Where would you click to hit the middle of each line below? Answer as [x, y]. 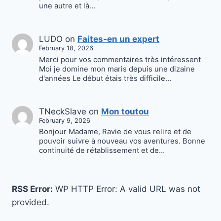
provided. [31, 203]
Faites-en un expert [119, 39]
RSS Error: [32, 189]
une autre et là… [67, 6]
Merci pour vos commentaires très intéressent [120, 59]
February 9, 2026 [65, 121]
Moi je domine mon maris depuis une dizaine [117, 69]
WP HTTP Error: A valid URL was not [127, 189]
